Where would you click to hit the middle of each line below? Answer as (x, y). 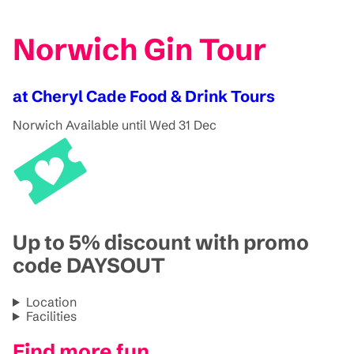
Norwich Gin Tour (139, 50)
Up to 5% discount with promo (161, 243)
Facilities (51, 316)
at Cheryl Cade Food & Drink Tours (144, 96)
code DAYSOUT (89, 266)
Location (51, 302)
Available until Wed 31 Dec (141, 124)
